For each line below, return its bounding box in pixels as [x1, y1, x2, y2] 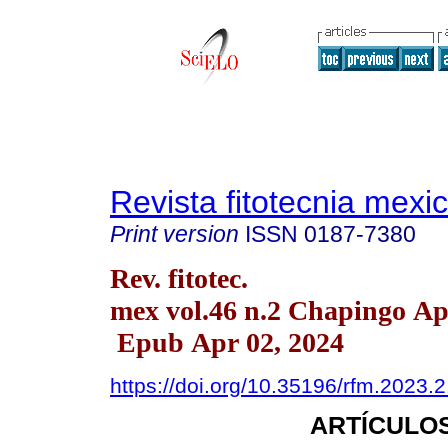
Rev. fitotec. [110, 262, 248, 294]
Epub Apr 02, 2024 [110, 326, 344, 358]
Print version [110, 221, 239, 247]
